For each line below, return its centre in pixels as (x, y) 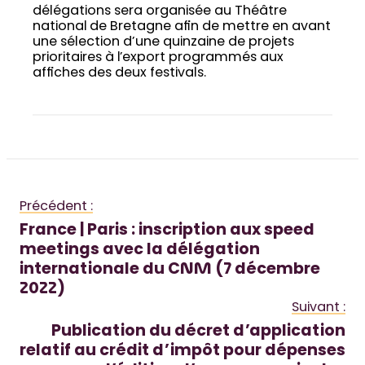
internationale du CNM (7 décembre (170, 270)
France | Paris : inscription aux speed (167, 231)
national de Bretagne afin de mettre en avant (182, 27)
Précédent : (56, 207)
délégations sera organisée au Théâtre (160, 12)
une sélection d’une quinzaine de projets (163, 43)
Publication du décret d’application (198, 332)
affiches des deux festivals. (119, 74)
